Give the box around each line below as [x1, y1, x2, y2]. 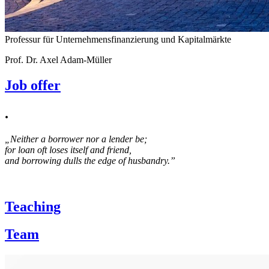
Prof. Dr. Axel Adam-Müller [5, 54, 112, 65]
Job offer [5, 77, 61, 93]
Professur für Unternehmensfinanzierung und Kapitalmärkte [5, 34, 231, 44]
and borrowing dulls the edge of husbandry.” [5, 155, 175, 166]
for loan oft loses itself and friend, [5, 144, 134, 155]
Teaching [5, 198, 61, 214]
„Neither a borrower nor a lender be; [5, 133, 150, 144]
